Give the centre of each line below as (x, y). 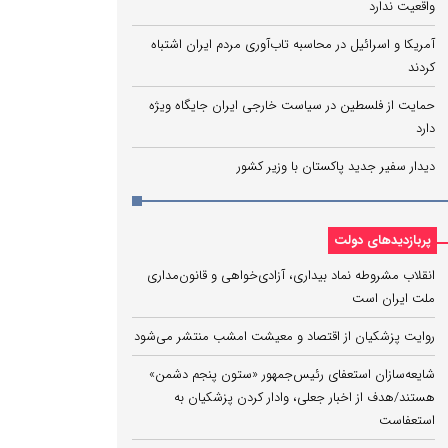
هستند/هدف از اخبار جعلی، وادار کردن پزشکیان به (304, 397)
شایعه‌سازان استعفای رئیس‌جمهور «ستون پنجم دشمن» (292, 374)
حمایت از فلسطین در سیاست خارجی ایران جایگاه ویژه (292, 105)
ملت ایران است (393, 298)
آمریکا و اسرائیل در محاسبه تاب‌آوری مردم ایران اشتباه (293, 44)
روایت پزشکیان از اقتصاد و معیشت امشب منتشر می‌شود (284, 336)
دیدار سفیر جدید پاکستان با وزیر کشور (336, 166)
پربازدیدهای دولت (382, 240)
